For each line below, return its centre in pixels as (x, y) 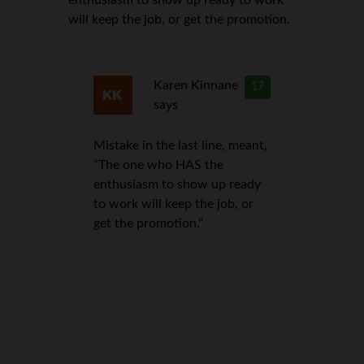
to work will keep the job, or (174, 204)
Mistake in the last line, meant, (181, 145)
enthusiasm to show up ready (178, 184)
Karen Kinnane (195, 85)
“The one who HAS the (159, 165)
